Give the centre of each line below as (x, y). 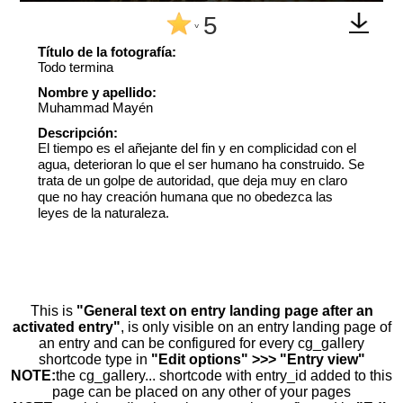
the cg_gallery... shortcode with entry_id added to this (224, 375)
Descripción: (78, 132)
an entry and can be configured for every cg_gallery (201, 343)
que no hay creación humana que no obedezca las (185, 196)
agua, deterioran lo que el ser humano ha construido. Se (201, 164)
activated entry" (66, 327)
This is (53, 310)
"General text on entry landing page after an (224, 310)
